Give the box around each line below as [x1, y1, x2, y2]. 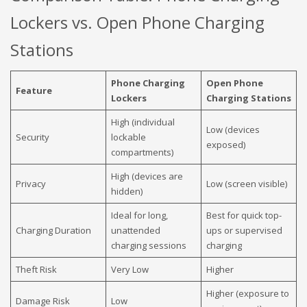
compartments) [110, 145, 173, 158]
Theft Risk [15, 262, 57, 275]
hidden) [110, 184, 143, 197]
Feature [15, 84, 52, 97]
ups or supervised [206, 223, 282, 236]
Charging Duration [15, 223, 91, 236]
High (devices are [110, 169, 183, 182]
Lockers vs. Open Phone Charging [10, 10, 265, 34]
